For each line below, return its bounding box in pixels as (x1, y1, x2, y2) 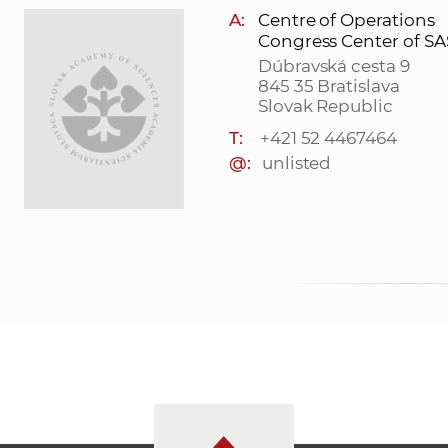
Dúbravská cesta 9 (257, 56, 410, 77)
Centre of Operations (257, 10, 435, 31)
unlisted (261, 153, 332, 174)
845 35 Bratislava (257, 76, 400, 97)
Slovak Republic (257, 96, 394, 117)
